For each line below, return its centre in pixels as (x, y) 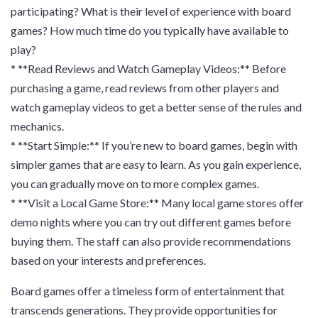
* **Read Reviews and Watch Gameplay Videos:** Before (148, 68)
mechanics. (37, 126)
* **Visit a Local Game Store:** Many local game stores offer (157, 203)
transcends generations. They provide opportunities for (144, 310)
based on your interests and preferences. (108, 260)
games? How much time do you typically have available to (150, 30)
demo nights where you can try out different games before (151, 222)
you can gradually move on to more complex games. (135, 183)
